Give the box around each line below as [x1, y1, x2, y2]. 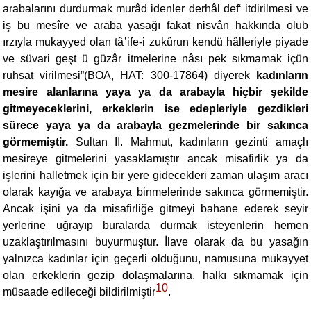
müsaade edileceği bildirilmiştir [3, 286, 156, 298]
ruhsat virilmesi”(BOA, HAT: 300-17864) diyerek [3, 69, 256, 81]
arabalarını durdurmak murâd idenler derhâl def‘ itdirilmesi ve [3, 3, 308, 15]
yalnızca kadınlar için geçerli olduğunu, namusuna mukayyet [3, 253, 308, 264]
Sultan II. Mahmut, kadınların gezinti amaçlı [68, 136, 308, 148]
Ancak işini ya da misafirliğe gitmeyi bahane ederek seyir [3, 203, 308, 215]
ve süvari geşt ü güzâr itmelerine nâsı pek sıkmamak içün [3, 53, 308, 65]
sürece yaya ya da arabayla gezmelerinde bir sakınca [3, 119, 308, 131]
